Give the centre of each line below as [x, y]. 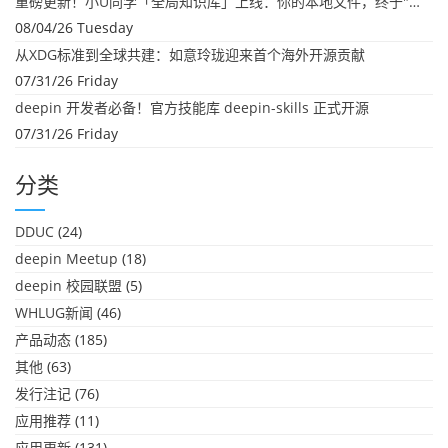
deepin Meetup [66, 258]
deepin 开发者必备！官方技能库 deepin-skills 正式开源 [192, 107]
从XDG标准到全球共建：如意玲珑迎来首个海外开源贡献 [190, 54]
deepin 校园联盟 [68, 285]
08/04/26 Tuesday [74, 27]
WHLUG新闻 [54, 312]
